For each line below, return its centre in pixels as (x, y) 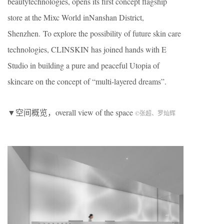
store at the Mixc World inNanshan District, (76, 17)
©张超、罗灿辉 (155, 113)
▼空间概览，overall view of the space (71, 112)
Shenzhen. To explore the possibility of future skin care (94, 33)
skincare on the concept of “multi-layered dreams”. (87, 81)
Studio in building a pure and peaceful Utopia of (83, 65)
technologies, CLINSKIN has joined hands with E (87, 49)
